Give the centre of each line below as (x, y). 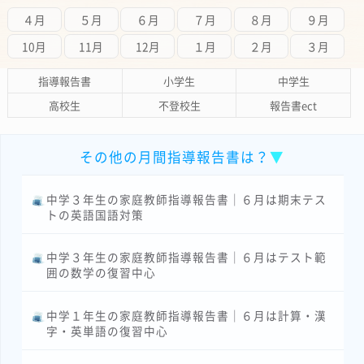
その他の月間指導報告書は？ (175, 157)
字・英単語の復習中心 (108, 330)
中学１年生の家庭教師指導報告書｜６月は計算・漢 (187, 315)
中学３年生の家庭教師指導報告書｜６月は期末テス (187, 199)
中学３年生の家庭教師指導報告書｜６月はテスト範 (187, 257)
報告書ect (294, 106)
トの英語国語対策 (95, 214)
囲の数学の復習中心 (102, 273)
